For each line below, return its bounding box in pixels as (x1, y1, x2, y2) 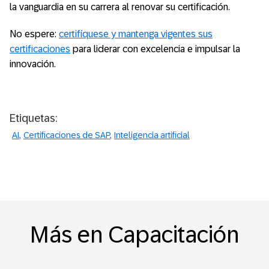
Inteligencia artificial (114, 130, 190, 140)
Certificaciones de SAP (23, 130, 110, 140)
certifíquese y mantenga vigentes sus (59, 28, 213, 39)
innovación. (10, 58, 56, 69)
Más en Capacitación (30, 222, 239, 248)
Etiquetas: (10, 112, 57, 124)
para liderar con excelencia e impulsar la (70, 43, 240, 54)
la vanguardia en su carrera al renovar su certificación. (10, 1, 230, 12)
